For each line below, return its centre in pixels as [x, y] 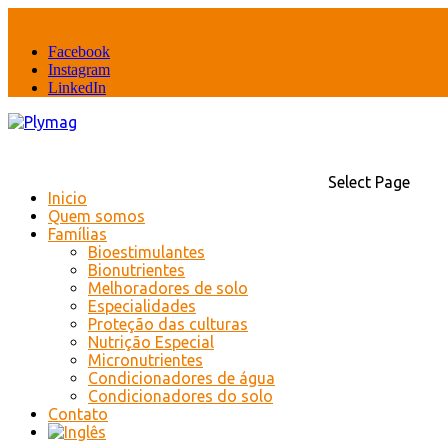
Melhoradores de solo [168, 287]
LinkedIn [77, 88]
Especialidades [142, 305]
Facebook [79, 52]
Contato [78, 413]
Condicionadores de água [181, 377]
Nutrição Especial [151, 341]
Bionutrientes [136, 269]
